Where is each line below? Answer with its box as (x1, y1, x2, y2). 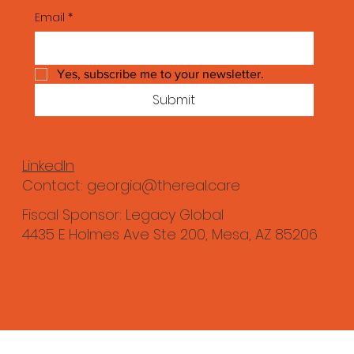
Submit (153, 91, 196, 110)
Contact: (22, 175, 88, 195)
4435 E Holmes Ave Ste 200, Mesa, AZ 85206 (22, 224, 318, 244)
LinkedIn (22, 155, 75, 175)
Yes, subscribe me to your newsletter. (56, 67, 264, 81)
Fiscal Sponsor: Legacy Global (22, 204, 224, 224)
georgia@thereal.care (87, 175, 241, 195)
